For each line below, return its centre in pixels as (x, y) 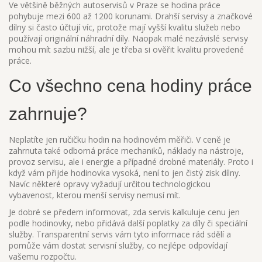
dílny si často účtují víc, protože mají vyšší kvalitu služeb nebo (125, 27)
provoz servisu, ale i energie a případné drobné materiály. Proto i (131, 162)
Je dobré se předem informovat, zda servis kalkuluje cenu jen (124, 212)
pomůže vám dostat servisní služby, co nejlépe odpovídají (118, 245)
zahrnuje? (48, 114)
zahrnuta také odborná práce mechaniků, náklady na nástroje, (126, 151)
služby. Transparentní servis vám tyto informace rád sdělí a (120, 234)
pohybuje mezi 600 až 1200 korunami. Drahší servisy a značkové (131, 16)
